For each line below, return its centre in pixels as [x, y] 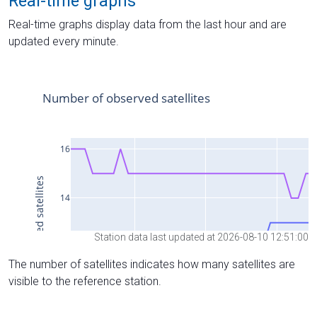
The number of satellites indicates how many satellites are [152, 265]
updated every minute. [64, 41]
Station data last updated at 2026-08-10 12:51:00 [201, 237]
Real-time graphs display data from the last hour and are [148, 24]
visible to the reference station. [85, 282]
